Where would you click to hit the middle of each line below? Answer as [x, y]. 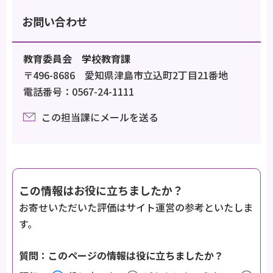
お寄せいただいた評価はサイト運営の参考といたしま [136, 207]
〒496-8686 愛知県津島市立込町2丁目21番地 [126, 75]
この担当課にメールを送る [100, 117]
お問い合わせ [55, 21]
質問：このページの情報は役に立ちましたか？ [121, 255]
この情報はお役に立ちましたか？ [101, 190]
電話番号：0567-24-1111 [79, 91]
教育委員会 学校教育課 [77, 58]
